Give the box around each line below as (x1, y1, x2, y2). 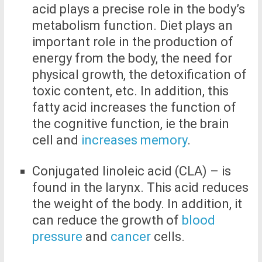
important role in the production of (32, 35, 233, 50)
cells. (150, 229, 185, 244)
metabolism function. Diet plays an (32, 18, 233, 33)
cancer (110, 229, 151, 244)
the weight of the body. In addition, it (32, 196, 242, 212)
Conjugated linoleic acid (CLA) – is (32, 164, 231, 179)
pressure (32, 229, 82, 244)
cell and (32, 133, 81, 148)
